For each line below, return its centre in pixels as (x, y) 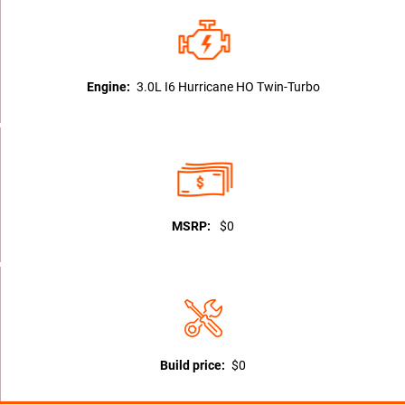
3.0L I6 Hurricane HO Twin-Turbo (228, 87)
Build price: (193, 365)
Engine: (108, 87)
